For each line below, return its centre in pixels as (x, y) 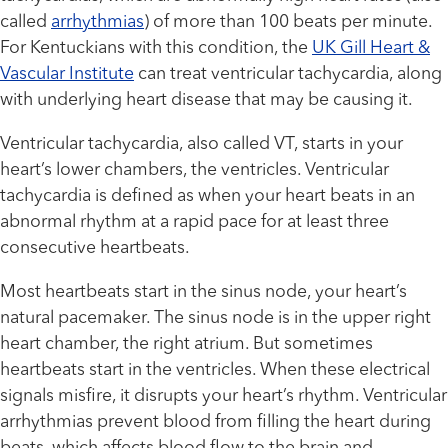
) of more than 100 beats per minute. (288, 23)
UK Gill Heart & (371, 49)
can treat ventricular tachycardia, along (288, 75)
